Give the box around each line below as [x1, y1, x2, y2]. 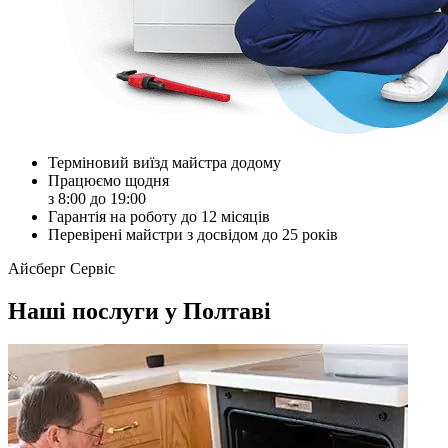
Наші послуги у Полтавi [8, 297, 271, 324]
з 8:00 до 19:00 [48, 189, 146, 207]
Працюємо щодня [48, 171, 169, 189]
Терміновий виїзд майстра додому [48, 153, 281, 171]
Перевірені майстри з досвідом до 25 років [48, 225, 338, 243]
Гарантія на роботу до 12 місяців [48, 207, 270, 225]
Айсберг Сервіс [8, 259, 115, 277]
